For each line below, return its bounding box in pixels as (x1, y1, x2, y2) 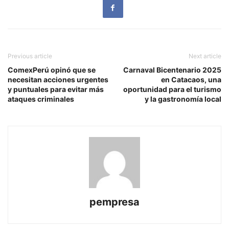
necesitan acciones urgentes (8, 75, 108, 84)
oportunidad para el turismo (123, 84, 221, 94)
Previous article (8, 52, 52, 60)
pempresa (89, 195, 140, 208)
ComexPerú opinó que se (8, 65, 96, 74)
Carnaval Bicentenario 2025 (123, 65, 221, 74)
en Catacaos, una (161, 75, 221, 84)
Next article (189, 52, 221, 60)
